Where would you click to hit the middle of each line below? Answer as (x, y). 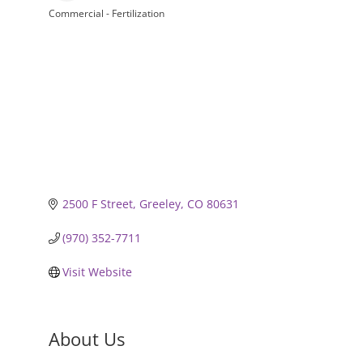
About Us (86, 338)
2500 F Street (98, 203)
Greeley (160, 203)
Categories (80, 21)
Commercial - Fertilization (106, 13)
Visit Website (98, 271)
